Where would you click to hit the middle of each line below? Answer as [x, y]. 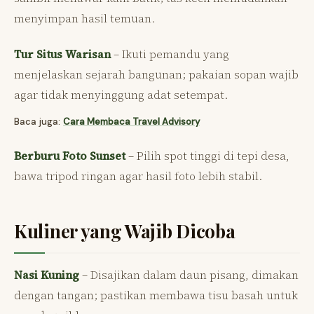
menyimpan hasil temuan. [84, 18]
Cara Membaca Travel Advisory [131, 121]
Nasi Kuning [47, 274]
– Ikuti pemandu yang [170, 54]
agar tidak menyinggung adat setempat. [121, 94]
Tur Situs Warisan [62, 54]
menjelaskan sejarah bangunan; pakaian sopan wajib [156, 74]
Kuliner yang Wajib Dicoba [125, 231]
